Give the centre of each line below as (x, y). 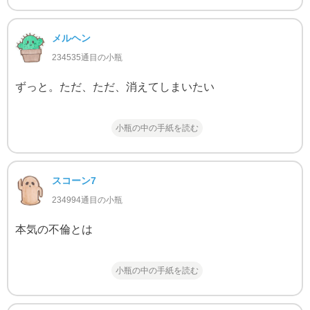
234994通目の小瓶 (87, 200)
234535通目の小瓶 (87, 58)
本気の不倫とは (54, 230)
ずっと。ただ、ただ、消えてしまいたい (115, 87)
